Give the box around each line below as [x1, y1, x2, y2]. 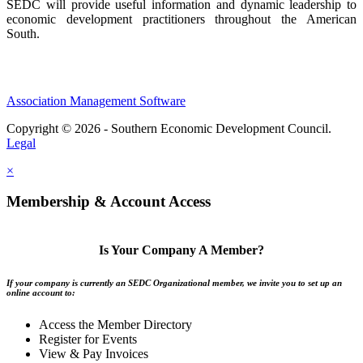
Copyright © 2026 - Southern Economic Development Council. [6, 121, 331, 135]
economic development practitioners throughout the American [6, 11, 357, 26]
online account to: [6, 288, 75, 298]
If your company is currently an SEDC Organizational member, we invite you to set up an [6, 278, 342, 288]
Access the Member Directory [39, 318, 192, 332]
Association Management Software [6, 93, 186, 108]
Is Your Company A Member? [99, 243, 264, 258]
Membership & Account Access [6, 193, 211, 211]
